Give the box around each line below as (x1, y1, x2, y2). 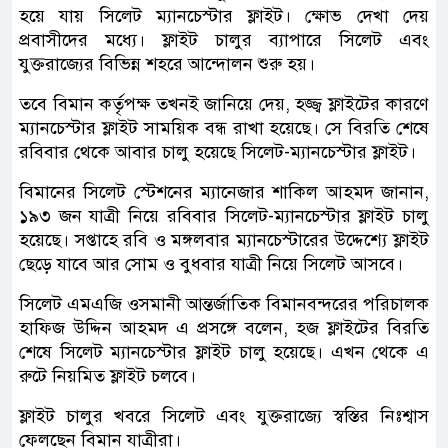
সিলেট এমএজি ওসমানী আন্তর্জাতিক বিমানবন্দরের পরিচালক (19, 292, 429, 315)
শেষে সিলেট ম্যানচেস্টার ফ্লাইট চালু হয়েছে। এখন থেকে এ (19, 340, 429, 363)
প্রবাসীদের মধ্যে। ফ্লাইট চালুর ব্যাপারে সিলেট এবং (19, 28, 429, 51)
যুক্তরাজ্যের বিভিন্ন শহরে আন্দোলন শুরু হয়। (19, 52, 315, 75)
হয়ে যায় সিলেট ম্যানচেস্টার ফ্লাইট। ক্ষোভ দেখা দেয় (19, 4, 429, 27)
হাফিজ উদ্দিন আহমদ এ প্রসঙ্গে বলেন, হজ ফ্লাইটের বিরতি (19, 316, 429, 339)
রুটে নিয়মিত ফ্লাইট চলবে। (19, 364, 196, 387)
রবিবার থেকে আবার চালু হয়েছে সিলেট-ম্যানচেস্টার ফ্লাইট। (19, 140, 416, 163)
